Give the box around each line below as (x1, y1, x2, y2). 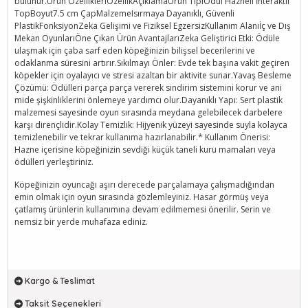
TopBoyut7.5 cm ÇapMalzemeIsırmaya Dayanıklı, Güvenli (14, 8, 234, 19)
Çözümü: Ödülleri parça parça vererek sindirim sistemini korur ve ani (14, 82, 282, 93)
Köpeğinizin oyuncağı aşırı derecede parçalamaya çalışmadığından (14, 179, 274, 190)
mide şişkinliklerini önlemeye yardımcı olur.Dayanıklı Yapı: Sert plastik (14, 94, 283, 106)
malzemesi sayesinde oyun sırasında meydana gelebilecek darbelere (14, 107, 283, 118)
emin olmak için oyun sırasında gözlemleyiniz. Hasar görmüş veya (14, 191, 269, 203)
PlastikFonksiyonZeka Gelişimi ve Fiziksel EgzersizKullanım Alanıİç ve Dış (14, 20, 291, 32)
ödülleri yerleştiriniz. (14, 156, 93, 168)
